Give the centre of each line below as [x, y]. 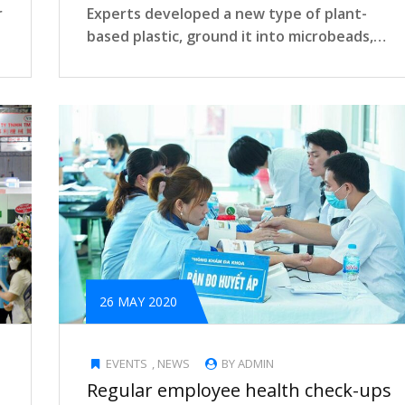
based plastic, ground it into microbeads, [230, 36]
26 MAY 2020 [138, 302]
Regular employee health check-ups [239, 391]
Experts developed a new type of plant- [227, 13]
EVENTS [127, 364]
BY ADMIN [247, 364]
